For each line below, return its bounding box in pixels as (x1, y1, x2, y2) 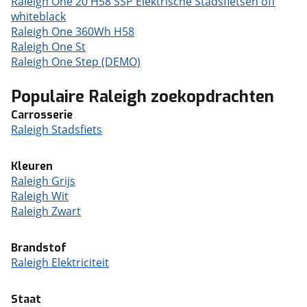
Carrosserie (11, 108, 73, 122)
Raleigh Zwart (11, 204, 81, 219)
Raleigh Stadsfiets (11, 122, 102, 137)
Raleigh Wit (11, 188, 69, 204)
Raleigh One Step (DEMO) (11, 54, 140, 69)
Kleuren (11, 159, 53, 173)
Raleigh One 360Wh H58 (11, 24, 134, 39)
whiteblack (11, 9, 66, 24)
